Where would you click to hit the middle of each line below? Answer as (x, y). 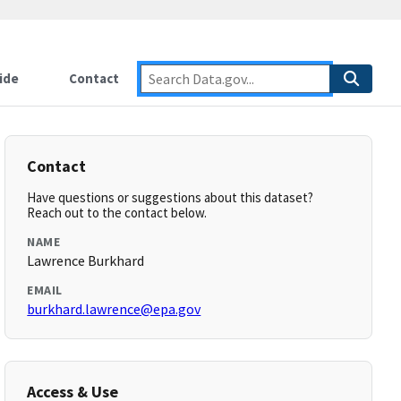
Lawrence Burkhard (86, 260)
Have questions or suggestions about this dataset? (171, 197)
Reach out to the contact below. (117, 213)
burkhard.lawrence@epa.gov (114, 309)
